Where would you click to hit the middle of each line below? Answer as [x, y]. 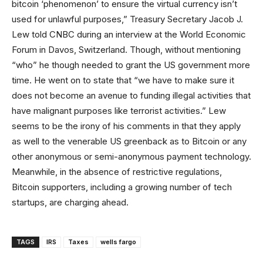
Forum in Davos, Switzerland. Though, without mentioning [126, 50]
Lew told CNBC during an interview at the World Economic [129, 34]
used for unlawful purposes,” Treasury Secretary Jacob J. [127, 19]
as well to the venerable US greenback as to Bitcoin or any [129, 141]
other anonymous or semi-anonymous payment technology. [131, 156]
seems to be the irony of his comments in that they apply [126, 126]
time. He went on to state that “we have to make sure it [123, 80]
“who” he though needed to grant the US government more [131, 65]
